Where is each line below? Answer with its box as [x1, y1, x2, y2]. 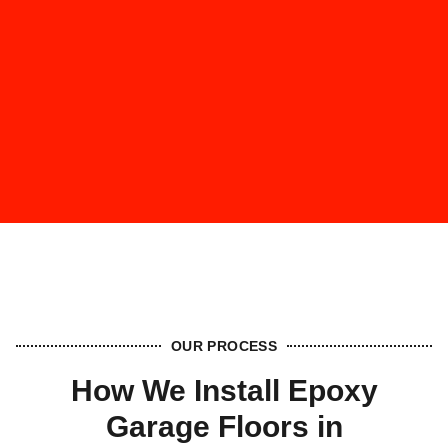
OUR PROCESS [170, 338, 278, 355]
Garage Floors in [105, 410, 343, 444]
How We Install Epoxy [70, 374, 378, 408]
